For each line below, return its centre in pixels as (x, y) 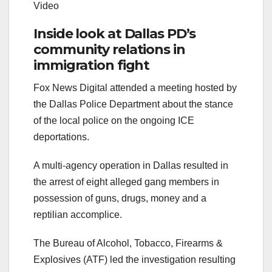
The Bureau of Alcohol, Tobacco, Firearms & (128, 243)
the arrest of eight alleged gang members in (126, 182)
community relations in (109, 50)
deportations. (61, 137)
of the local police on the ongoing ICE (114, 121)
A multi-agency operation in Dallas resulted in (131, 166)
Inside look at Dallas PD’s (115, 34)
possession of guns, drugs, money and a (120, 199)
